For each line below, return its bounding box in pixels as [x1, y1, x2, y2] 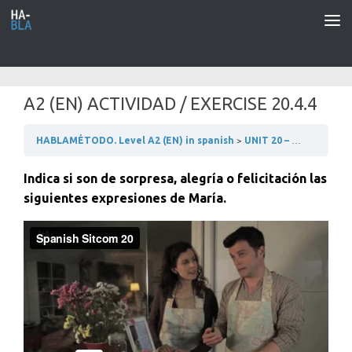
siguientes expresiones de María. [24, 191, 226, 205]
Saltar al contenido [21, 15, 137, 29]
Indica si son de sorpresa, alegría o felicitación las [24, 171, 327, 185]
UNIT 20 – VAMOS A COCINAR [244, 135, 291, 145]
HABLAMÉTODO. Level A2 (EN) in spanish [36, 135, 236, 145]
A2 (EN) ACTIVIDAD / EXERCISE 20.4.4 [24, 93, 317, 113]
